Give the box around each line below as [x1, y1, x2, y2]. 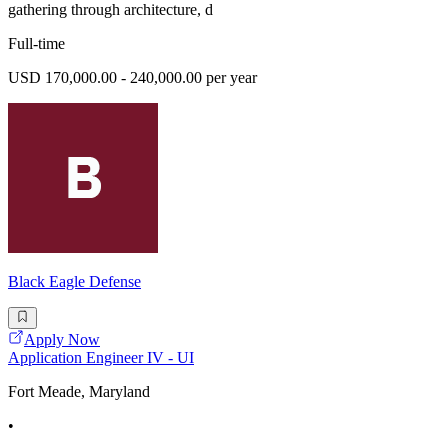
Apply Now [24, 331, 100, 349]
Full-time [8, 35, 65, 53]
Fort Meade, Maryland [8, 383, 150, 401]
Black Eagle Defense [8, 273, 141, 291]
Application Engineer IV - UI [8, 349, 194, 367]
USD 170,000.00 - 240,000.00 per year [8, 69, 257, 87]
